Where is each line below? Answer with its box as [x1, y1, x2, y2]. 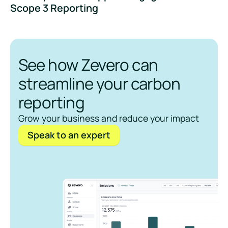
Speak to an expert [27, 129, 110, 141]
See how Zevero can [18, 53, 158, 75]
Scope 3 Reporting [10, 1, 98, 15]
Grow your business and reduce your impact [18, 111, 199, 124]
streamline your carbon [18, 72, 181, 94]
